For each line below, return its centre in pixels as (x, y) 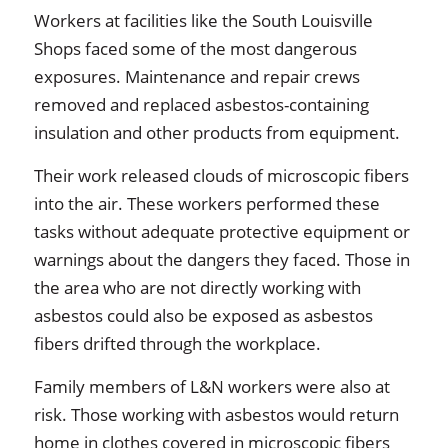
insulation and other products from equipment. (216, 132)
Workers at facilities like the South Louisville (203, 20)
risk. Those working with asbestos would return (216, 414)
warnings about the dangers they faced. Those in (221, 259)
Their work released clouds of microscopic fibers (221, 175)
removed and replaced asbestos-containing (201, 104)
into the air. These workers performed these (206, 203)
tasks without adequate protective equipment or (221, 231)
